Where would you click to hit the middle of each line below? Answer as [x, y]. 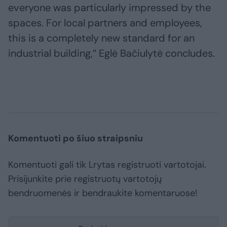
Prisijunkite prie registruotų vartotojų [85, 179]
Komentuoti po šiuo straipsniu [75, 139]
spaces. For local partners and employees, [105, 23]
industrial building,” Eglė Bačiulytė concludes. [111, 53]
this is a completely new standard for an [101, 38]
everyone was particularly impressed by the [109, 8]
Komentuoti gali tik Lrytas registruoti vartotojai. [107, 165]
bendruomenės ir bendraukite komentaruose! [103, 193]
